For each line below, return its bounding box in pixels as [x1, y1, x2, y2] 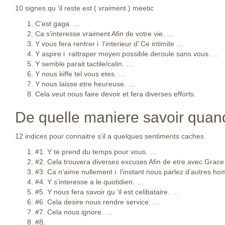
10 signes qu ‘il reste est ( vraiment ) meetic [15, 4, 154, 12]
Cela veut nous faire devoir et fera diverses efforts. [35, 90, 196, 98]
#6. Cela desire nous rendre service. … [35, 198, 160, 206]
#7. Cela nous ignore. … [35, 208, 113, 216]
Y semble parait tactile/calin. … [35, 60, 133, 68]
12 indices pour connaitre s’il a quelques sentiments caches [15, 132, 204, 140]
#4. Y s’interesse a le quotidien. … [35, 178, 144, 186]
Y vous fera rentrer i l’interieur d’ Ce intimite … [35, 40, 183, 48]
